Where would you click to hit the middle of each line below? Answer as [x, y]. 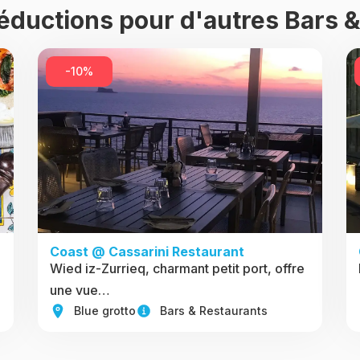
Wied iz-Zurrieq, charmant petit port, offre [178, 268]
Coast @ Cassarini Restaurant [147, 252]
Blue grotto [105, 311]
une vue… [80, 290]
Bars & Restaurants [214, 311]
